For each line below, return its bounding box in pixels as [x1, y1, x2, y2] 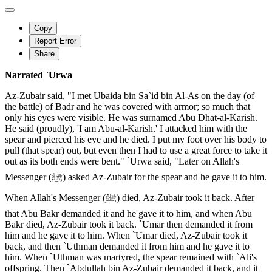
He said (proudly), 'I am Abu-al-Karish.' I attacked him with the [5, 123, 247, 134]
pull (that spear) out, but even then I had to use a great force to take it [5, 145, 267, 156]
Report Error [34, 36, 76, 46]
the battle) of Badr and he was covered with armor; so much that [5, 101, 250, 112]
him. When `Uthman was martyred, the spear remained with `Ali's [5, 252, 257, 263]
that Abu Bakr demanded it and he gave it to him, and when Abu [5, 208, 252, 219]
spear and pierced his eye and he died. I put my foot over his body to [5, 134, 267, 145]
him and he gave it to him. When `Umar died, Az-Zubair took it [5, 230, 247, 241]
